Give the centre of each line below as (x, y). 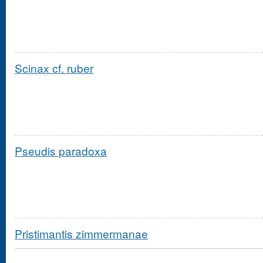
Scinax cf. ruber (54, 68)
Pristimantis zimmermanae (81, 234)
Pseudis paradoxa (61, 150)
